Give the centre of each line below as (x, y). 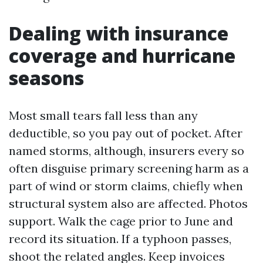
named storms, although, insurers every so (127, 151)
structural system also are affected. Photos (128, 203)
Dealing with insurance (119, 33)
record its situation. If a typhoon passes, (120, 239)
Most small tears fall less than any (103, 115)
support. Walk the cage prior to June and (121, 221)
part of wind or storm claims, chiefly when (126, 186)
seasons (46, 78)
